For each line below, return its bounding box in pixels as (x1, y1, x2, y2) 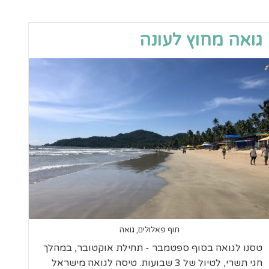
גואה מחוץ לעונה (139, 30, 263, 50)
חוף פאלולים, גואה (119, 225, 180, 235)
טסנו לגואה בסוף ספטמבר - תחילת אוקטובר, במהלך (43, 241, 263, 254)
